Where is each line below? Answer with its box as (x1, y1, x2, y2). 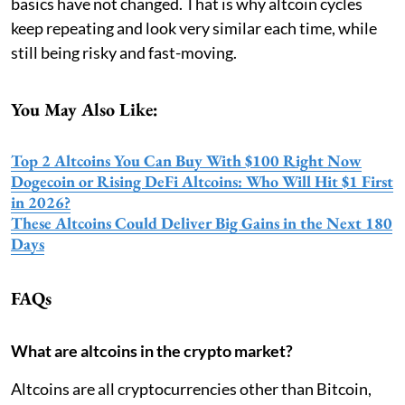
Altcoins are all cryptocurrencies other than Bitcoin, (11, 378, 372, 399)
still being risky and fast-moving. (11, 42, 237, 62)
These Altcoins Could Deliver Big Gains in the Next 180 (11, 212, 392, 233)
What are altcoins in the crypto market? (11, 340, 293, 361)
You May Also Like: (11, 97, 158, 121)
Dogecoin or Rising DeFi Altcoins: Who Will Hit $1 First (11, 170, 393, 192)
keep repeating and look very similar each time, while (11, 17, 377, 38)
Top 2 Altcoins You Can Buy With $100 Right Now (11, 149, 362, 171)
